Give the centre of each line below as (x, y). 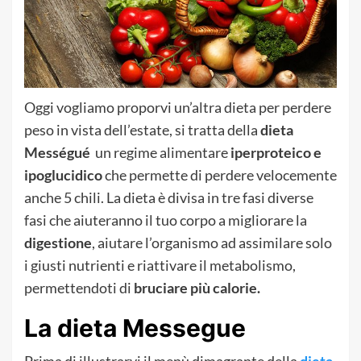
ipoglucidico (64, 174)
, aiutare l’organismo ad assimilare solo (212, 242)
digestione (58, 242)
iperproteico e (276, 152)
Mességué (57, 152)
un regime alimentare (160, 152)
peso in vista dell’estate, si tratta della (142, 129)
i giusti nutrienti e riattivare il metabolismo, (160, 265)
